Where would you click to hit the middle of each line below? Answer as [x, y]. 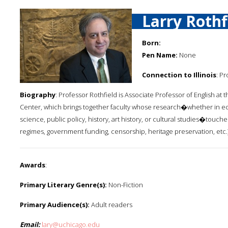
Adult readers [111, 205]
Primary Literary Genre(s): [63, 185]
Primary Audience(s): [55, 205]
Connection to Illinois [179, 75]
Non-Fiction [125, 185]
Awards [33, 165]
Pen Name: [160, 55]
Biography [38, 95]
